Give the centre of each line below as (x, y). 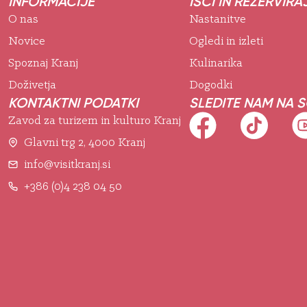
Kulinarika (216, 63)
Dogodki (211, 85)
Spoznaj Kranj (43, 63)
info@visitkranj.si (67, 164)
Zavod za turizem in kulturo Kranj (95, 121)
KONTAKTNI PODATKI (73, 102)
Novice (27, 41)
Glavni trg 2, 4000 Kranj (84, 143)
